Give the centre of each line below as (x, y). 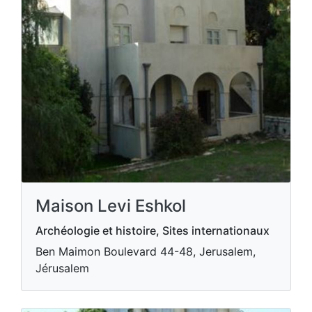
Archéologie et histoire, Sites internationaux (153, 231)
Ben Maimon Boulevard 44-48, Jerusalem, (146, 252)
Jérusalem (62, 268)
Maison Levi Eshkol (111, 206)
